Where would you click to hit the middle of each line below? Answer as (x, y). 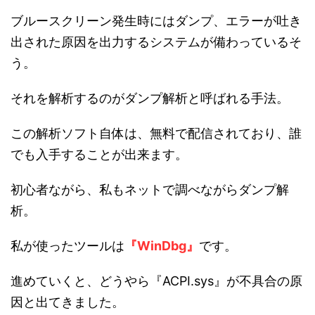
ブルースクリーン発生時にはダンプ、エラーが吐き (156, 21)
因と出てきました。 (67, 302)
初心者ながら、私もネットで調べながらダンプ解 (150, 190)
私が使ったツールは (67, 246)
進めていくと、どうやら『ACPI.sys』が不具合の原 (156, 281)
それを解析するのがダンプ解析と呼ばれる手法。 (150, 98)
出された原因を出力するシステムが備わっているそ (156, 42)
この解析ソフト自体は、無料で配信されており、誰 (156, 134)
